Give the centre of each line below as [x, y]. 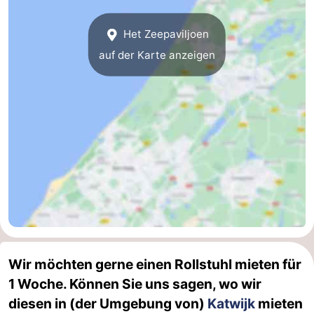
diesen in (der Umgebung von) [108, 303]
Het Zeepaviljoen [164, 34]
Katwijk [231, 303]
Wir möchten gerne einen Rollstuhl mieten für [155, 264]
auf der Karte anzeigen [157, 55]
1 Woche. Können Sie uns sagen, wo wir [135, 284]
